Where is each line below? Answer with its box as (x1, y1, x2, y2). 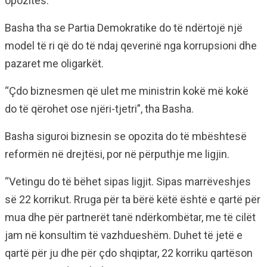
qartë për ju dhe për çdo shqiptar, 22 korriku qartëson (5, 247, 253, 259)
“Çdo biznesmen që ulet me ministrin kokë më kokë (5, 85, 249, 97)
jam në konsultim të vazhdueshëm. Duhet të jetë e (5, 229, 243, 241)
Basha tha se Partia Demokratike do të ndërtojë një (5, 21, 243, 34)
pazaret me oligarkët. (5, 57, 104, 70)
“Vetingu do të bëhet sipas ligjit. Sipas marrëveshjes (5, 175, 251, 188)
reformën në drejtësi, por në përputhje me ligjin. (5, 148, 229, 160)
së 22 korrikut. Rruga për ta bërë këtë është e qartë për (5, 193, 260, 206)
